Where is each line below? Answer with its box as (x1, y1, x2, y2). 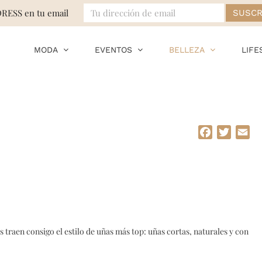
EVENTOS (95, 45, 132, 54)
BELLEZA (169, 45, 205, 54)
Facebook (212, 126, 253, 138)
